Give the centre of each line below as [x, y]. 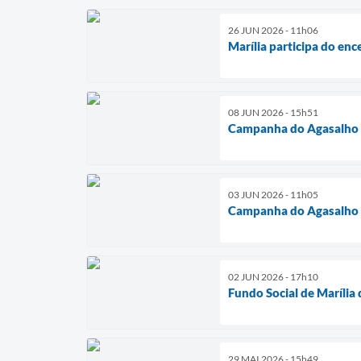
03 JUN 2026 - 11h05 [273, 194]
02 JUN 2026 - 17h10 [273, 276]
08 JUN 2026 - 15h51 [273, 112]
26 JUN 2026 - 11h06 [273, 30]
